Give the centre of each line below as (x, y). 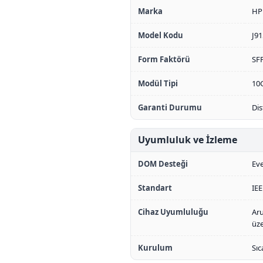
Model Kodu (161, 35)
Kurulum (155, 248)
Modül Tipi (158, 83)
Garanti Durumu (170, 107)
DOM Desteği (163, 164)
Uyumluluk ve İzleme (188, 140)
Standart (155, 188)
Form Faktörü (164, 59)
